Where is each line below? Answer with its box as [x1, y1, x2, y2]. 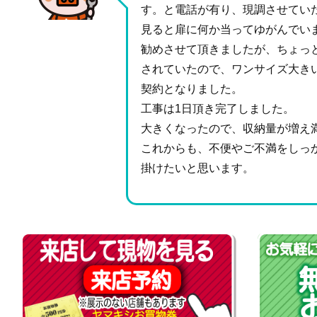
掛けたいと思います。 [141, 162, 254, 175]
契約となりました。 [141, 83, 243, 96]
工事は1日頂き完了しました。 [141, 103, 294, 115]
